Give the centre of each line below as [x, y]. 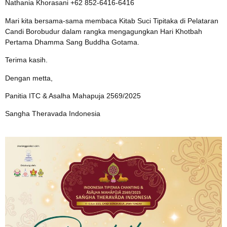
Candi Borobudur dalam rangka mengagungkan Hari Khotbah [104, 31]
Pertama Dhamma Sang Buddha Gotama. [72, 42]
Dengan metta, [29, 78]
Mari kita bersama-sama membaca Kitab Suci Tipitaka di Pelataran [112, 21]
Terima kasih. [26, 60]
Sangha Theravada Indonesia [53, 114]
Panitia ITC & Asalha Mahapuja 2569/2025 [73, 96]
